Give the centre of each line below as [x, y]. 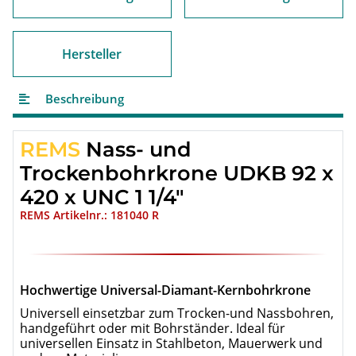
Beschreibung [83, 98]
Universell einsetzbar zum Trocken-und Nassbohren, [177, 313]
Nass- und [136, 149]
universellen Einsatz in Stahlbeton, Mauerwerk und [171, 343]
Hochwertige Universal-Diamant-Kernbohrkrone [165, 290]
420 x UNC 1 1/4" [102, 196]
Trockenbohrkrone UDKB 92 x [177, 172]
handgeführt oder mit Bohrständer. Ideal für [153, 328]
